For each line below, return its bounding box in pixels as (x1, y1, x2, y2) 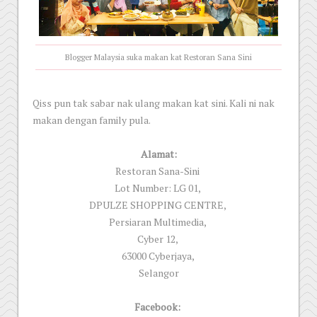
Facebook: (134, 300, 183, 313)
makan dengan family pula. (33, 113, 151, 127)
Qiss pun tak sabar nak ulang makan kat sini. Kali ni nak (33, 96, 275, 110)
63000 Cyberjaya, (121, 249, 196, 263)
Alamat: (140, 147, 177, 161)
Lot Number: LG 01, (115, 181, 202, 195)
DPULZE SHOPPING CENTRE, (89, 198, 228, 212)
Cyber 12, (137, 232, 180, 246)
